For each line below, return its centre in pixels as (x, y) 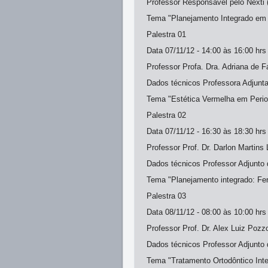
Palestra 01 (166, 34)
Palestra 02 (166, 115)
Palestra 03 (166, 196)
